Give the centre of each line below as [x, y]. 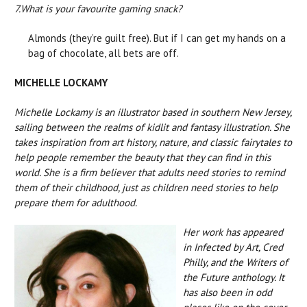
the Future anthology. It [234, 278]
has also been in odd [228, 293]
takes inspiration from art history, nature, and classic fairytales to [153, 143]
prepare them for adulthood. [76, 203]
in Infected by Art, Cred [233, 247]
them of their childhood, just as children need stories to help [146, 188]
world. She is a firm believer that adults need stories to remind [150, 173]
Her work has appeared [233, 232]
